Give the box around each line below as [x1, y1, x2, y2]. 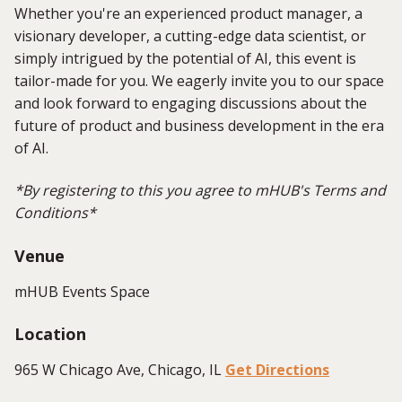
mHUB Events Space [14, 281, 150, 301]
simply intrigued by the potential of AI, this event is [14, 48, 356, 68]
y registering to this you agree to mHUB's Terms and [31, 180, 386, 201]
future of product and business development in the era [14, 115, 384, 135]
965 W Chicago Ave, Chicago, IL [14, 360, 222, 380]
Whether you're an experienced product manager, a [14, 3, 363, 23]
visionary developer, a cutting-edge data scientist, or [14, 25, 366, 46]
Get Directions [225, 360, 329, 380]
